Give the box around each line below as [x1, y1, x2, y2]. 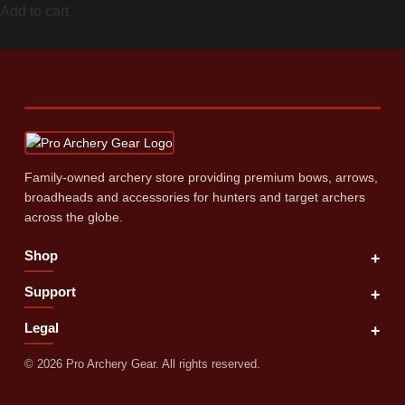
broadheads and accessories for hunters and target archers [24, 189, 365, 204]
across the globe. [24, 209, 123, 224]
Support [24, 283, 76, 299]
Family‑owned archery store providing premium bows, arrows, [24, 169, 378, 184]
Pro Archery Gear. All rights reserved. [61, 356, 260, 371]
